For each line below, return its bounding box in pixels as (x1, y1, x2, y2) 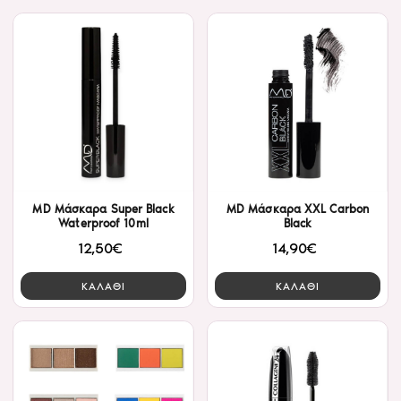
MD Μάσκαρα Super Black (32, 202, 175, 217)
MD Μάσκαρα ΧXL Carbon (226, 202, 370, 217)
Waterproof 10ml (58, 217, 149, 231)
